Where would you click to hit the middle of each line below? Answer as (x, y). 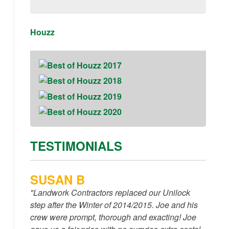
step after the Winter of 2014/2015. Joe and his (114, 204)
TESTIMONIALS (76, 146)
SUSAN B (57, 180)
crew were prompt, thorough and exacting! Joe (113, 217)
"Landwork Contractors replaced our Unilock (110, 192)
